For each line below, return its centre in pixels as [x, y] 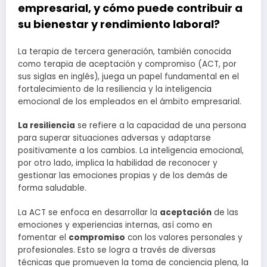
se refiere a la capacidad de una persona [161, 126]
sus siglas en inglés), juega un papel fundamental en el [128, 77]
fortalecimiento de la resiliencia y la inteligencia [115, 89]
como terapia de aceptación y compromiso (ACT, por [127, 64]
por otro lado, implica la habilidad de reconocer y [118, 163]
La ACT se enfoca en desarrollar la [89, 212]
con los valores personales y [184, 237]
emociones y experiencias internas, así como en [115, 225]
